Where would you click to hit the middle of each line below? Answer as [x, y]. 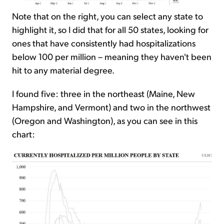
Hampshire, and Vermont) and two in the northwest [111, 106]
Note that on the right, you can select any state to [107, 15]
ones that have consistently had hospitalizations [104, 42]
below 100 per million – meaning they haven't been [112, 56]
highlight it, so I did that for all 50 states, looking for [110, 29]
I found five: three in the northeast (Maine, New [103, 93]
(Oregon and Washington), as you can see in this [105, 120]
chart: [23, 133]
